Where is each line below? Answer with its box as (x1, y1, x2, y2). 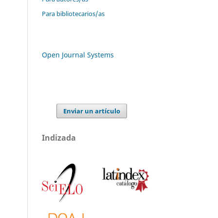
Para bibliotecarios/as (42, 9, 105, 18)
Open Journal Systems (42, 50, 114, 59)
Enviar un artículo (63, 106, 121, 115)
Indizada (42, 132, 76, 143)
